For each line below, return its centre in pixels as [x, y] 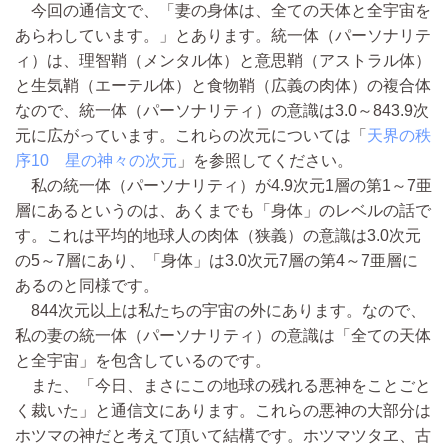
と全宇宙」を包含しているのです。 [143, 361]
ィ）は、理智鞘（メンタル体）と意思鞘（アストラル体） [223, 61]
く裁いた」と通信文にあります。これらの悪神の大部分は [223, 411]
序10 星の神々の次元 [96, 161]
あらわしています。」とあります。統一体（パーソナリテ [223, 36]
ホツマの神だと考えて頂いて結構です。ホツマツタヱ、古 [223, 436]
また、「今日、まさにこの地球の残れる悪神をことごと [223, 386]
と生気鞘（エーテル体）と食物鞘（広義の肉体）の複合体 [223, 86]
